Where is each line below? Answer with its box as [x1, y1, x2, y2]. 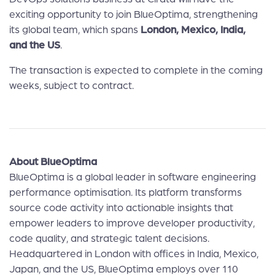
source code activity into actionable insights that [9, 202, 233, 214]
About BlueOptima [9, 156, 97, 168]
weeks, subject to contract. [9, 80, 134, 91]
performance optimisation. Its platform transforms [9, 187, 242, 198]
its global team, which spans [9, 24, 141, 36]
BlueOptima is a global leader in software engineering [9, 171, 256, 183]
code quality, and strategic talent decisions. [9, 233, 209, 244]
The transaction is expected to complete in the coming [9, 64, 263, 76]
